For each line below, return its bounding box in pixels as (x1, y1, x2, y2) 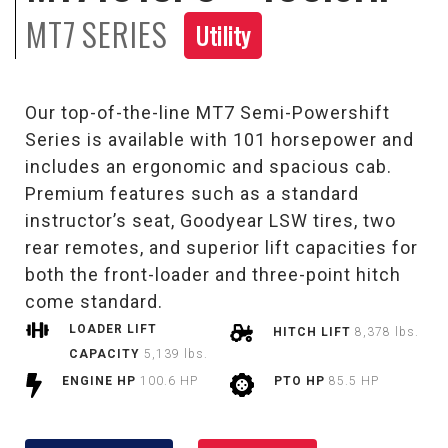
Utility (196, 17, 250, 54)
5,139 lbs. (144, 347, 208, 362)
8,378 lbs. (355, 325, 419, 340)
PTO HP (274, 374, 329, 389)
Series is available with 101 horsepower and (25, 129, 414, 151)
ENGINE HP (62, 374, 140, 389)
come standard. (25, 291, 163, 313)
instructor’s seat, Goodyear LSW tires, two (25, 210, 396, 232)
